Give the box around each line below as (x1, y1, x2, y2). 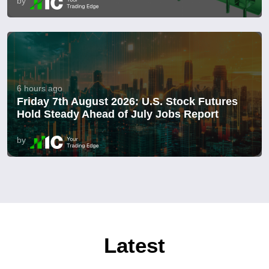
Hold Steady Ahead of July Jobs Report (17, 108, 219, 121)
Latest (104, 234, 165, 258)
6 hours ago (17, 83, 62, 94)
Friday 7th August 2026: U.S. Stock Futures (17, 95, 238, 108)
